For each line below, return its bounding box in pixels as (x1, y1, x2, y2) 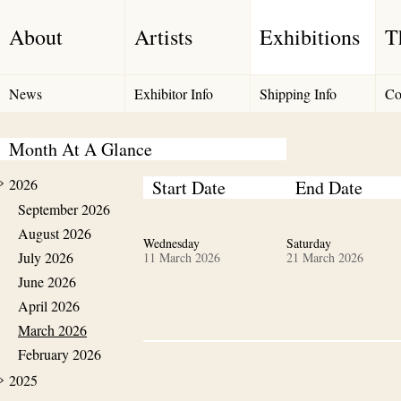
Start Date (152, 175, 226, 200)
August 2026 (18, 224, 91, 243)
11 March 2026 (143, 249, 220, 266)
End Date (295, 175, 363, 200)
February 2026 (18, 345, 101, 363)
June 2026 (18, 272, 76, 291)
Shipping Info (260, 84, 337, 103)
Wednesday (143, 235, 200, 252)
